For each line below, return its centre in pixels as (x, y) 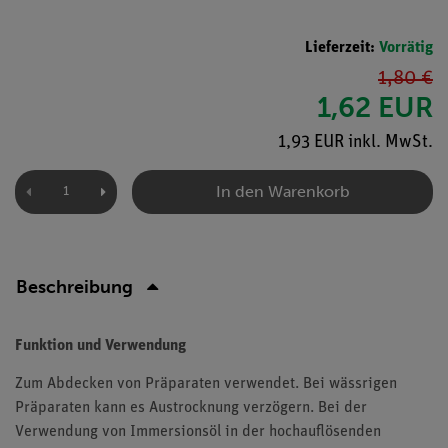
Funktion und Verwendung (100, 346)
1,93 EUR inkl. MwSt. (355, 142)
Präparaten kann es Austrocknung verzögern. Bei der (191, 408)
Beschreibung (74, 286)
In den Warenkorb (282, 191)
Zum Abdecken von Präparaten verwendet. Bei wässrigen (206, 384)
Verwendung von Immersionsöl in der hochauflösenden (198, 432)
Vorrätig (406, 47)
